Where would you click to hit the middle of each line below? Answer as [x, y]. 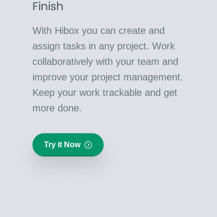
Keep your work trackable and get [105, 92]
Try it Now [62, 144]
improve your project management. [108, 77]
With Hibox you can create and [99, 30]
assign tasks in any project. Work [104, 46]
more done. [57, 108]
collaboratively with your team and [106, 61]
